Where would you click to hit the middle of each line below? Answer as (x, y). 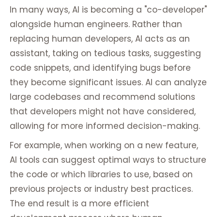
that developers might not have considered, (103, 112)
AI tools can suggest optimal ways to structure (108, 160)
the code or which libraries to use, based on (101, 175)
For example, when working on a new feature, (104, 146)
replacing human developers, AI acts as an (100, 39)
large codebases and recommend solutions (102, 97)
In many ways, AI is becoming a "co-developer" (108, 10)
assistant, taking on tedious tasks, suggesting (105, 54)
